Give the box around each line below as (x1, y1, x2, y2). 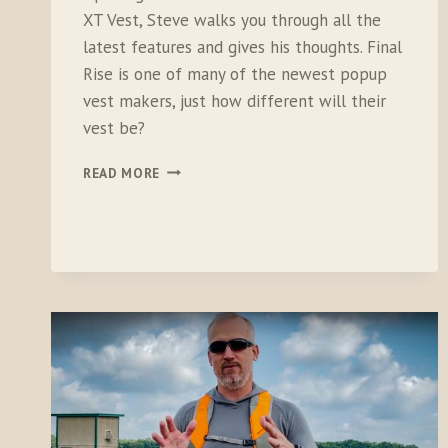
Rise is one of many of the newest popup (83, 62, 387, 85)
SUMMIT (159, 242, 215, 261)
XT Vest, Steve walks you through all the (83, 8, 381, 31)
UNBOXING (159, 158, 231, 177)
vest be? (83, 116, 145, 139)
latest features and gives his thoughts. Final (83, 35, 402, 58)
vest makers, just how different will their (83, 89, 386, 112)
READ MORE (83, 163, 161, 182)
